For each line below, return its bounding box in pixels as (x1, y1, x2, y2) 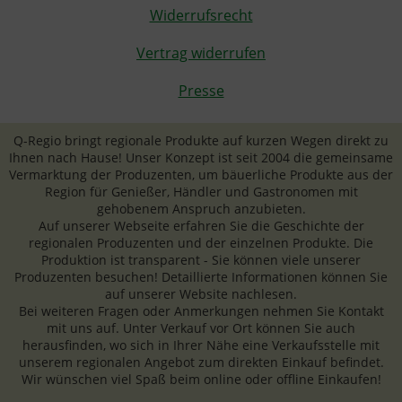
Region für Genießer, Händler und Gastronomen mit (44, 183, 358, 201)
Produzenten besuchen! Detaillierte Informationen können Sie (14, 268, 388, 286)
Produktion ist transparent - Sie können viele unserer (41, 251, 361, 269)
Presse (178, 81, 224, 101)
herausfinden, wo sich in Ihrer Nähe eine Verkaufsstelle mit (22, 336, 380, 354)
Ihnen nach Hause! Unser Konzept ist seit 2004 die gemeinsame (9, 149, 393, 167)
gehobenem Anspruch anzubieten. (96, 200, 306, 218)
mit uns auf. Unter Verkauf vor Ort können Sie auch (47, 319, 355, 337)
